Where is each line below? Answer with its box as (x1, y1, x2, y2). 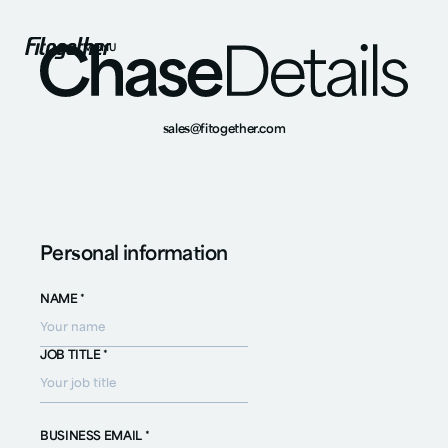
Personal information (40, 245, 228, 265)
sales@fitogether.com (162, 124, 286, 137)
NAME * (40, 293, 85, 306)
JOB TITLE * (40, 349, 109, 362)
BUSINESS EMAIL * (40, 431, 150, 444)
